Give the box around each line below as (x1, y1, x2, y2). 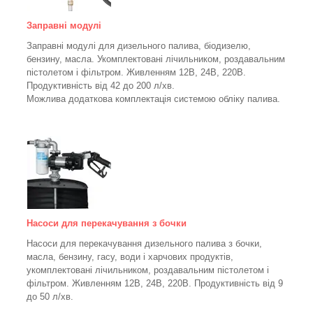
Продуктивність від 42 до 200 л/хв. (27, 80, 175, 91)
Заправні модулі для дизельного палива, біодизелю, (27, 40, 251, 51)
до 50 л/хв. (27, 291, 73, 302)
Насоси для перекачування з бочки (27, 217, 187, 228)
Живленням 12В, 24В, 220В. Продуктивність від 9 (72, 277, 283, 289)
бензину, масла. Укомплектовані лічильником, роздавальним (27, 53, 285, 64)
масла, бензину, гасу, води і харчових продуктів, (27, 251, 233, 262)
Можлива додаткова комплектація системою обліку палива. (27, 93, 280, 104)
